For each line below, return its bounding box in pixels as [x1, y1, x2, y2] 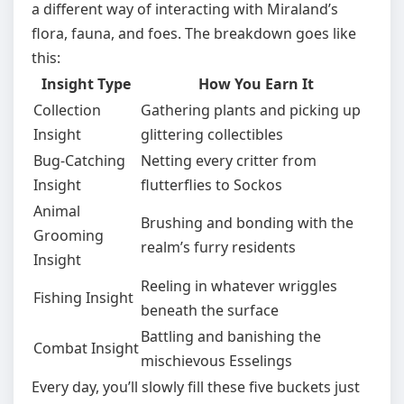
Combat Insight [33, 338, 139, 358]
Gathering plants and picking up [141, 100, 361, 120]
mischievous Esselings [141, 351, 292, 371]
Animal [33, 201, 80, 221]
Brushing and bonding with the [141, 213, 353, 233]
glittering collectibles [141, 124, 283, 144]
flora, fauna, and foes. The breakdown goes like [32, 23, 356, 43]
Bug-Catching [33, 151, 125, 170]
